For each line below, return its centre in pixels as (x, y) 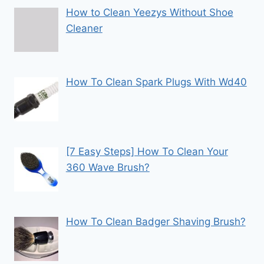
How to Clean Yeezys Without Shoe (149, 12)
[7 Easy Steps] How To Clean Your (147, 152)
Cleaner (84, 28)
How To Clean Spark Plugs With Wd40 (156, 82)
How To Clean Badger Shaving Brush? (156, 221)
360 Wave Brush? (108, 168)
